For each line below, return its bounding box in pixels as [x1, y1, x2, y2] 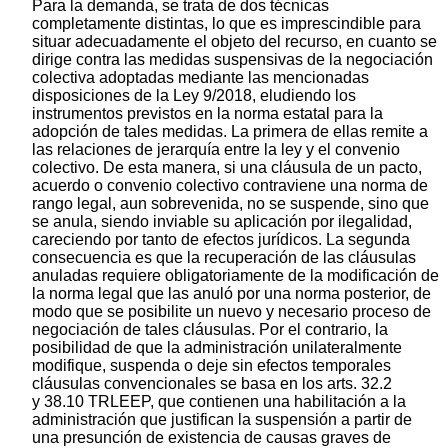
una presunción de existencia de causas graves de [32, 428, 391, 446]
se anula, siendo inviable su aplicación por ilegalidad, [32, 212, 412, 230]
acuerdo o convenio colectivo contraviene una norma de [32, 176, 428, 194]
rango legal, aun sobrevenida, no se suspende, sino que [32, 194, 429, 212]
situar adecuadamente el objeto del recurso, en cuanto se [32, 32, 437, 50]
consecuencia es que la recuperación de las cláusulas [32, 248, 416, 266]
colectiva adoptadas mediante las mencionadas [32, 68, 369, 86]
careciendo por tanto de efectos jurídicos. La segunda [32, 230, 410, 248]
